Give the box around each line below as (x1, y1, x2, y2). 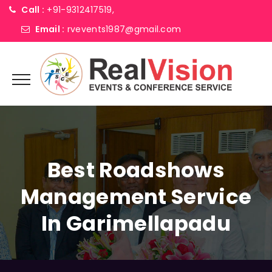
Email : (35, 23, 65, 35)
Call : (21, 4, 45, 16)
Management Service (20, 182, 252, 211)
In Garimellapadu (41, 209, 231, 238)
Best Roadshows (47, 155, 225, 185)
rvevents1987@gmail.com (67, 23, 182, 35)
